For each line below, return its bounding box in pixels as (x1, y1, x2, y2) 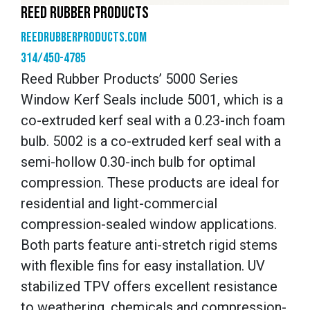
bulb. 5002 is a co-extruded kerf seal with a (21, 132, 281, 149)
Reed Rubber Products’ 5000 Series (21, 70, 238, 87)
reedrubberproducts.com (21, 28, 147, 46)
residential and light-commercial (21, 194, 217, 212)
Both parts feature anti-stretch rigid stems (21, 236, 277, 253)
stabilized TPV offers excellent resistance (21, 277, 277, 295)
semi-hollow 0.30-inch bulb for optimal (21, 153, 255, 170)
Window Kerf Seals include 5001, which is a (21, 91, 283, 108)
